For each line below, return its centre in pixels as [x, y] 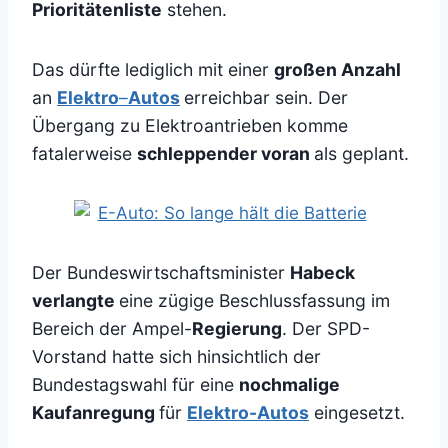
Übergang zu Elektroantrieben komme [190, 126]
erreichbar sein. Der [266, 98]
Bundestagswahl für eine [135, 385]
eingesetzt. [357, 413]
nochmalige [289, 385]
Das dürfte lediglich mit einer [153, 70]
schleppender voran [225, 154]
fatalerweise [84, 154]
